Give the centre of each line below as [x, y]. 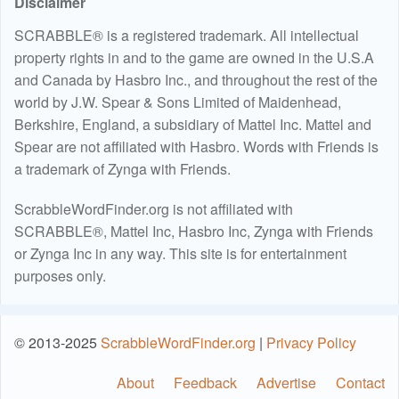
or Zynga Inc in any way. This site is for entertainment [180, 254]
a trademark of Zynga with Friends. [122, 169]
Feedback [205, 383]
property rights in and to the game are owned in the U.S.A [194, 58]
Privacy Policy [311, 343]
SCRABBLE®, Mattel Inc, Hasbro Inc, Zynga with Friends [194, 232]
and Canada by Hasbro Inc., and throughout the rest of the [196, 80]
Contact [360, 383]
